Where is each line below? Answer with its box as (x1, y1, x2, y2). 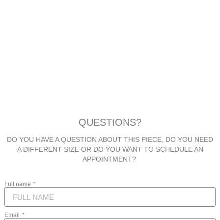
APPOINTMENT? (82, 155, 138, 164)
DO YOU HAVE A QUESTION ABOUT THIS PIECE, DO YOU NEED (7, 136, 213, 144)
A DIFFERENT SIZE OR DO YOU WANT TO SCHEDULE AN (17, 145, 203, 154)
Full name (4, 181, 32, 188)
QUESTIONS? (79, 117, 141, 128)
